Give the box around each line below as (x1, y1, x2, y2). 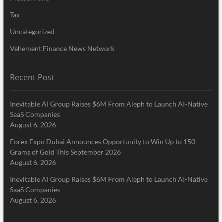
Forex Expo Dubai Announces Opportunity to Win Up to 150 (9, 137, 195, 146)
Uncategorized (9, 27, 55, 36)
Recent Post (9, 72, 55, 83)
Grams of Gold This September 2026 (9, 148, 121, 157)
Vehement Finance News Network (9, 44, 114, 53)
